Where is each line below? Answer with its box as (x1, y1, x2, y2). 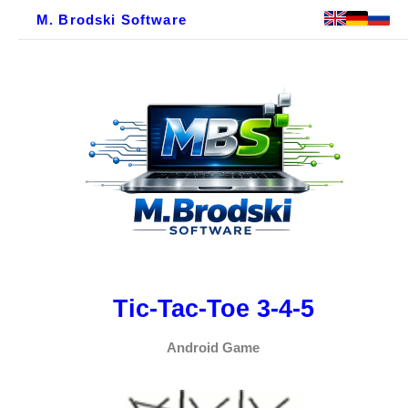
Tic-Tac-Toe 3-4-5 (112, 294, 314, 322)
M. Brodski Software (36, 12, 187, 27)
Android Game (167, 341, 260, 356)
